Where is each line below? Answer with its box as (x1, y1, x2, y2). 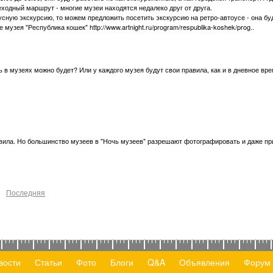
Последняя (6, 187, 45, 197)
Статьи (34, 256, 62, 268)
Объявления (179, 256, 230, 268)
